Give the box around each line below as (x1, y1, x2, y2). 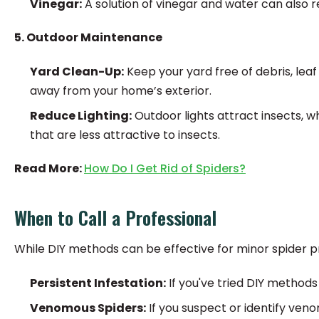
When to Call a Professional (14, 204, 216, 231)
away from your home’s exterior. (30, 83, 211, 99)
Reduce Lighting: (30, 108, 132, 124)
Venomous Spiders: (30, 300, 146, 316)
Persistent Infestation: (30, 275, 166, 291)
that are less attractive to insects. (30, 127, 220, 143)
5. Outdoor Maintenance (14, 29, 162, 46)
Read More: (14, 160, 84, 177)
